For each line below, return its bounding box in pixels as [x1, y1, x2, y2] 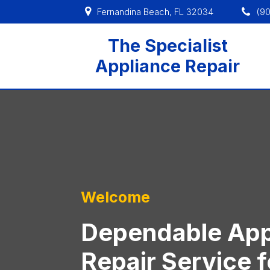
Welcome [81, 188, 151, 207]
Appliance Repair [95, 55, 240, 77]
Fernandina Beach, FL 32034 [96, 5, 213, 17]
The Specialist [107, 35, 228, 56]
